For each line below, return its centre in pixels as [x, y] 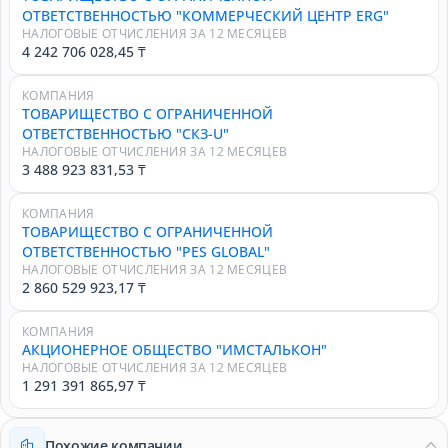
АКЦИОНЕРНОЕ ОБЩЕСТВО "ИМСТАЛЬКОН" [174, 349]
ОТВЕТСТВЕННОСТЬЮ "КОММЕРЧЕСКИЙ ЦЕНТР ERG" [205, 15]
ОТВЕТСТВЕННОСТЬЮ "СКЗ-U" [125, 133]
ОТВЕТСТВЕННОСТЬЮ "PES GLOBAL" [146, 251]
